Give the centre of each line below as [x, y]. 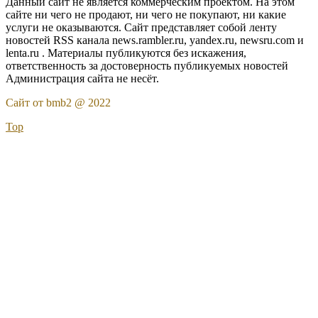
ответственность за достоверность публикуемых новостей [147, 66]
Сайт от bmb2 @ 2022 [58, 103]
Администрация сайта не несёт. [82, 78]
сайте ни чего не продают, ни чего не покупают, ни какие [146, 15]
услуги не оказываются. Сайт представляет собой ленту [141, 27]
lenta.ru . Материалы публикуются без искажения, [126, 53]
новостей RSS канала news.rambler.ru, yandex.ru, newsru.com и [155, 40]
